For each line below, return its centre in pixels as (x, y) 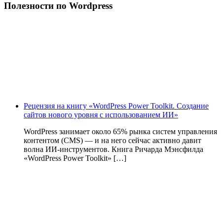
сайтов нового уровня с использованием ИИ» (101, 115)
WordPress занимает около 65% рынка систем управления (120, 132)
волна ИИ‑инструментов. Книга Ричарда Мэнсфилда (113, 149)
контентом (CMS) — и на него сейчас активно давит (112, 141)
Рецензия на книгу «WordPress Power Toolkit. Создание (116, 106)
